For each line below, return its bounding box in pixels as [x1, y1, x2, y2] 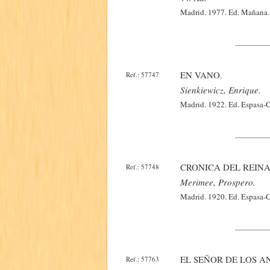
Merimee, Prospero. [180, 176, 256, 188]
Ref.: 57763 [126, 254, 159, 263]
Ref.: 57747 [126, 70, 159, 79]
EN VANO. [180, 69, 222, 81]
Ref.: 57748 [126, 162, 159, 171]
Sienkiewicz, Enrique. [180, 84, 261, 96]
